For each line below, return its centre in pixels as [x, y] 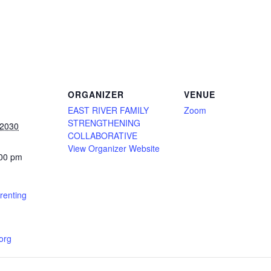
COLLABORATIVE [103, 135]
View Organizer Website [114, 148]
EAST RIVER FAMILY [108, 110]
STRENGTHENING [104, 123]
